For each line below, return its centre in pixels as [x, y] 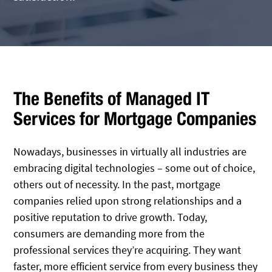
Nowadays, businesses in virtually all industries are [130, 151]
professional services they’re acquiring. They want [127, 250]
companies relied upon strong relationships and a [128, 201]
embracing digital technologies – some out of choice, [134, 168]
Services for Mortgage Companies [135, 118]
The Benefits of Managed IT [112, 98]
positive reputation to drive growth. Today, [110, 217]
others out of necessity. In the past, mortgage [117, 184]
